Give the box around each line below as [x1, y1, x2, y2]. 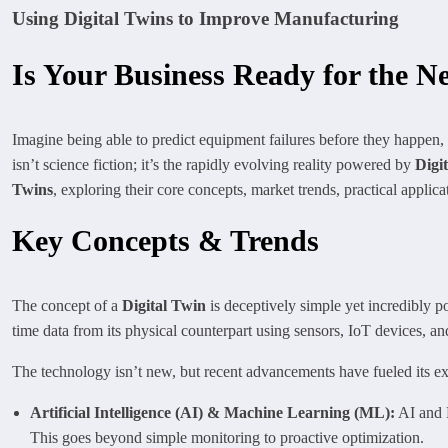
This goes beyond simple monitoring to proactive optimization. [30, 428, 424, 446]
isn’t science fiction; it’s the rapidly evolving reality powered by [12, 155, 415, 173]
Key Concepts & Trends [12, 223, 319, 257]
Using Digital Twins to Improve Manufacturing [12, 8, 399, 30]
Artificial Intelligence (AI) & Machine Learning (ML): [30, 403, 395, 421]
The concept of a [12, 296, 122, 314]
